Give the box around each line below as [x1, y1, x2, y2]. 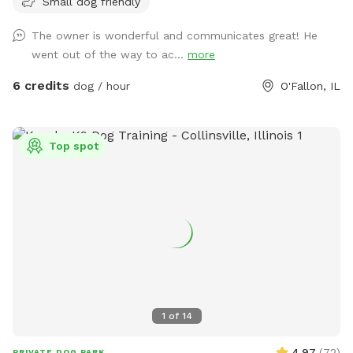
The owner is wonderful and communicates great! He [32, 29, 318, 43]
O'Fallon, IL [281, 80, 340, 93]
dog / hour [69, 80, 130, 93]
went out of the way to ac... [32, 48, 188, 61]
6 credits [13, 78, 69, 94]
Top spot [49, 139, 98, 153]
